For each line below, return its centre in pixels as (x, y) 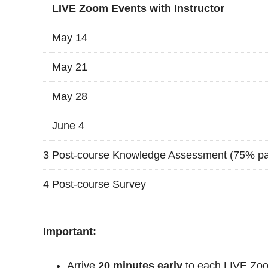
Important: (70, 231)
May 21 (70, 67)
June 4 (68, 125)
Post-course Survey (99, 184)
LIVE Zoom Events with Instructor (138, 8)
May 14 (70, 37)
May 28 (70, 96)
